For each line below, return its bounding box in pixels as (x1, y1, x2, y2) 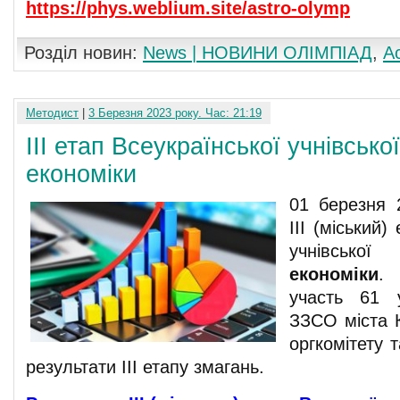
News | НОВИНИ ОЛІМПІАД (143, 43, 372, 62)
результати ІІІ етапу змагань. (26, 357, 264, 377)
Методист (26, 106, 79, 120)
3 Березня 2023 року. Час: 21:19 (88, 106, 262, 120)
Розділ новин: (24, 43, 143, 62)
